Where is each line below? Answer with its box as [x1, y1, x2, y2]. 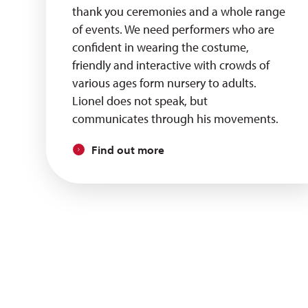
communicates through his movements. [72, 111, 279, 126]
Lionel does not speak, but [72, 93, 208, 109]
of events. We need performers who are [72, 21, 275, 37]
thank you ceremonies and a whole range [72, 3, 286, 19]
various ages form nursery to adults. [72, 75, 257, 91]
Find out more [91, 142, 165, 157]
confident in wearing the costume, [72, 39, 250, 55]
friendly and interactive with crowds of [72, 57, 270, 73]
